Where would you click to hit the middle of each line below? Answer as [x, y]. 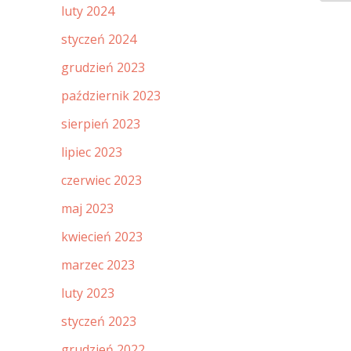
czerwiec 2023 [101, 181]
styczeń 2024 [99, 40]
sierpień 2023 [101, 124]
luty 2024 [88, 11]
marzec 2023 [98, 265]
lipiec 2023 [92, 152]
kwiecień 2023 [102, 237]
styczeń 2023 [99, 322]
